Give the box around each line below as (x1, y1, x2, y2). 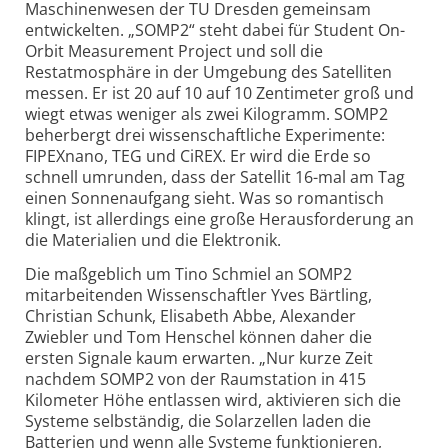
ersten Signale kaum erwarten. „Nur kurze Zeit (25, 346, 373, 369)
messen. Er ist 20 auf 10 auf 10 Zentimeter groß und (25, 81, 414, 104)
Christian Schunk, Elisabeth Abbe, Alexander (25, 304, 356, 327)
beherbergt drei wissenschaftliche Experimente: (25, 123, 385, 146)
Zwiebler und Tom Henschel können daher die (25, 325, 372, 348)
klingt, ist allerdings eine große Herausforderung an (25, 207, 414, 230)
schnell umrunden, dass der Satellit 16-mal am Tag (25, 165, 405, 188)
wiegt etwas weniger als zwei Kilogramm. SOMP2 (25, 102, 388, 125)
